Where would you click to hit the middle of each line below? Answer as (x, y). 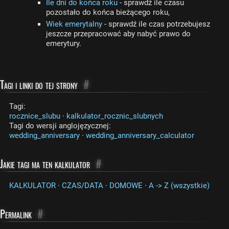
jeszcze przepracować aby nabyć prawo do (118, 34)
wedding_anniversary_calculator (140, 135)
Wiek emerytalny (74, 24)
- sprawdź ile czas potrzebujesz (156, 24)
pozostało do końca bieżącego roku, (108, 12)
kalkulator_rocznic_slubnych (115, 116)
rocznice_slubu (35, 116)
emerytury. (64, 43)
